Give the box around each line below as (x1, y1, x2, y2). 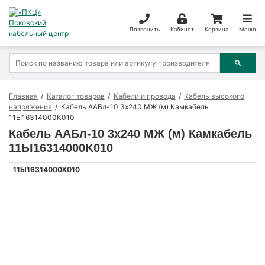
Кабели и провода (113, 92, 176, 101)
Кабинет (170, 25, 194, 33)
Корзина (204, 25, 228, 33)
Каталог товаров (46, 92, 105, 101)
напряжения (9, 102, 52, 112)
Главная (9, 92, 38, 101)
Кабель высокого (184, 92, 245, 101)
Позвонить (129, 25, 160, 33)
